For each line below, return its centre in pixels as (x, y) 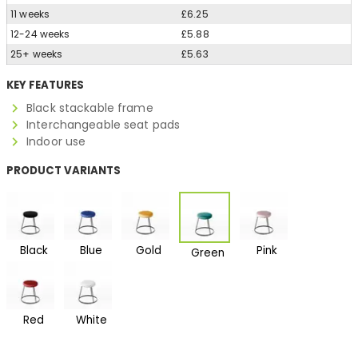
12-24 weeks (40, 34)
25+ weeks (37, 54)
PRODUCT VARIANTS (64, 171)
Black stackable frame (90, 108)
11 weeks (30, 14)
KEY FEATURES (45, 86)
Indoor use (56, 142)
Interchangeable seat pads (103, 125)
